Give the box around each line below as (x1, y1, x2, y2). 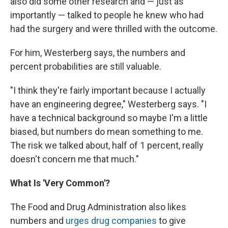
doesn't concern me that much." (10, 153, 139, 164)
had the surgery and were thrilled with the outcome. (10, 23, 217, 34)
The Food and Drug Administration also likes (10, 201, 186, 212)
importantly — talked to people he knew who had (10, 9, 204, 20)
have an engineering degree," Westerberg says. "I (10, 98, 207, 109)
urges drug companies (66, 215, 157, 226)
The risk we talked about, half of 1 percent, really (10, 139, 204, 151)
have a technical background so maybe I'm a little (10, 112, 208, 123)
